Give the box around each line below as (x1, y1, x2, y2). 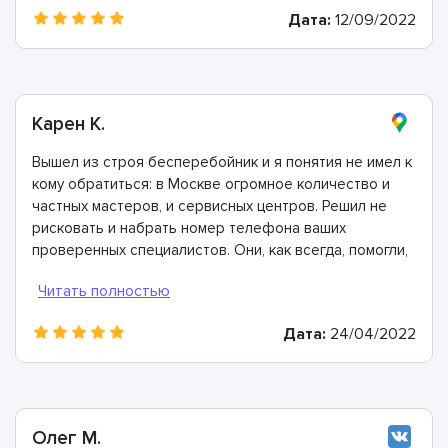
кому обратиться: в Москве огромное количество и (32, 174, 390, 193)
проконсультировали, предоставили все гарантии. (32, 262, 381, 281)
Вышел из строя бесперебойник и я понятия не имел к (32, 152, 412, 171)
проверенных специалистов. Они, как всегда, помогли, (32, 240, 408, 259)
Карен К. (32, 112, 105, 136)
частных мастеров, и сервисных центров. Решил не (32, 196, 387, 215)
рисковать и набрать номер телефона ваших (32, 218, 346, 237)
